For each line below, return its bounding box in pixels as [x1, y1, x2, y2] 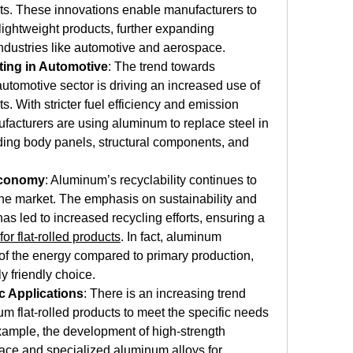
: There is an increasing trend [84, 287, 246, 300]
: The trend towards [108, 60, 215, 73]
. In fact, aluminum [121, 230, 221, 243]
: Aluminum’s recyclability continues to [45, 173, 257, 187]
